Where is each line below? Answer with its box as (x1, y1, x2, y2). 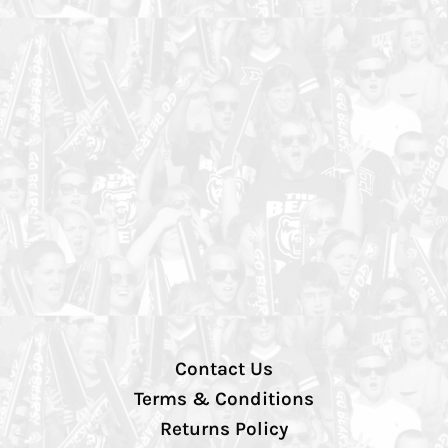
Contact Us (175, 358, 273, 381)
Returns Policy (160, 418, 288, 441)
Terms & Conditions (134, 388, 314, 411)
